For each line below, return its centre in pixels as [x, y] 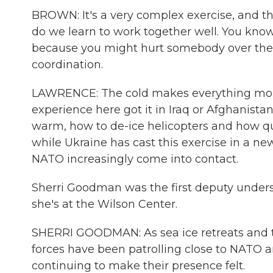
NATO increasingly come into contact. [135, 159]
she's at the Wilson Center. [105, 204]
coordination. [67, 65]
